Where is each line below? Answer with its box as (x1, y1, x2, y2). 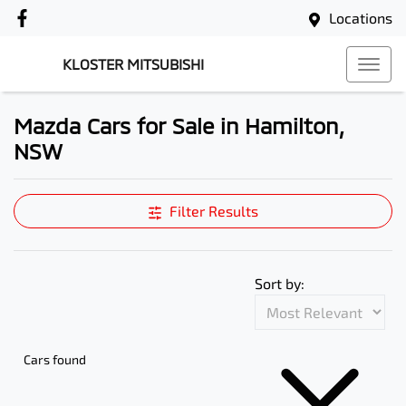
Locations (329, 9, 392, 26)
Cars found (24, 352, 86, 367)
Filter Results (169, 202, 258, 219)
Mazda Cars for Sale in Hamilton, (14, 112, 344, 139)
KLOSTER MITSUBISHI (63, 55, 204, 72)
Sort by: (255, 275, 304, 292)
